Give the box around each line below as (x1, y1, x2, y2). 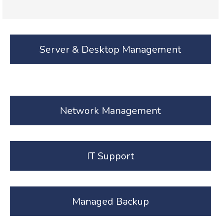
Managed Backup (72, 194, 149, 208)
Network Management (60, 104, 161, 117)
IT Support (86, 149, 134, 163)
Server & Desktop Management (39, 42, 181, 56)
